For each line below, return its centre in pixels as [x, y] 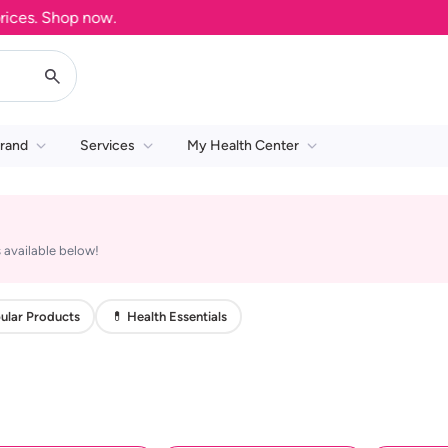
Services [107, 145]
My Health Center [243, 145]
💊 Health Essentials [168, 316]
